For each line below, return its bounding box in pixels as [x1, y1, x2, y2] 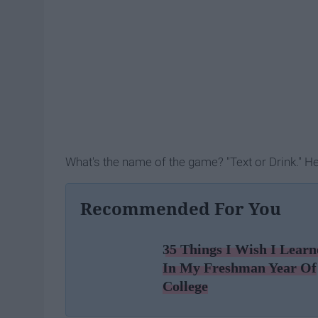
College [163, 278, 208, 294]
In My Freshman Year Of [163, 259, 317, 275]
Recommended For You [80, 196, 281, 220]
